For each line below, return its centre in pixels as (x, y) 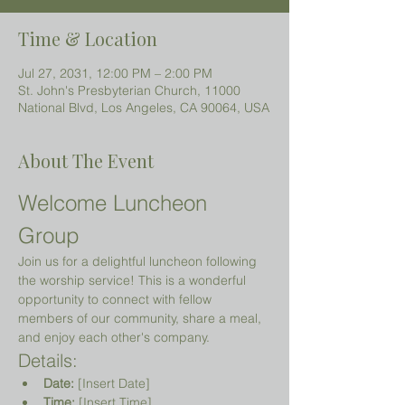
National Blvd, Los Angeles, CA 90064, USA (144, 108)
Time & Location (88, 38)
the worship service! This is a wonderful (134, 280)
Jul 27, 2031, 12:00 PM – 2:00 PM (115, 73)
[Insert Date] (112, 383)
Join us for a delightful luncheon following (139, 261)
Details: (48, 360)
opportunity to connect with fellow (117, 299)
